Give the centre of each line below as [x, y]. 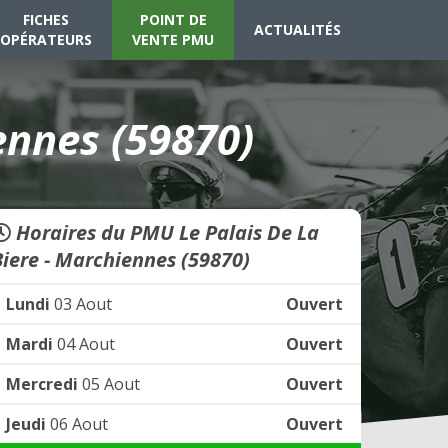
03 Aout [81, 304]
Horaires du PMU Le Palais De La [165, 232]
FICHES [46, 19]
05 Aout [109, 384]
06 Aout [77, 424]
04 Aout [84, 344]
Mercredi [42, 384]
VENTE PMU [173, 39]
